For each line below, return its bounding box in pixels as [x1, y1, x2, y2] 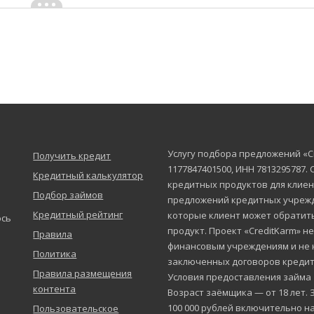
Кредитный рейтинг [33, 207, 123, 221]
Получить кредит [33, 149, 111, 162]
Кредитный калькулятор [33, 168, 144, 182]
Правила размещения [33, 266, 132, 280]
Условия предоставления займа [167, 270, 311, 283]
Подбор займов [33, 188, 104, 201]
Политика [33, 247, 77, 260]
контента [33, 282, 76, 295]
